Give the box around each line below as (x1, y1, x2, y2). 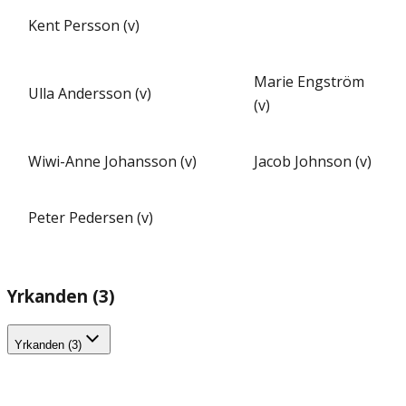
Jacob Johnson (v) (254, 151, 372, 172)
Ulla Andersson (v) (28, 83, 151, 104)
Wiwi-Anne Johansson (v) (28, 151, 197, 172)
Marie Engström (254, 72, 364, 92)
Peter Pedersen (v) (28, 208, 153, 228)
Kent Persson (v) (28, 15, 140, 36)
